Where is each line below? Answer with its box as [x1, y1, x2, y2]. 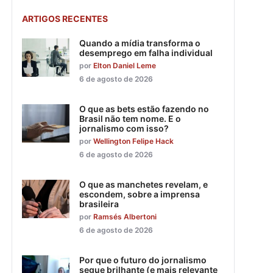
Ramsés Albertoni [93, 212, 157, 222]
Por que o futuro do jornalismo [79, 255, 207, 266]
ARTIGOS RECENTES [22, 13, 108, 24]
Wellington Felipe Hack [93, 136, 174, 146]
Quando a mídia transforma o [79, 38, 200, 49]
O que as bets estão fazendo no [79, 104, 209, 115]
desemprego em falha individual [79, 48, 213, 58]
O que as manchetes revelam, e [79, 179, 208, 190]
